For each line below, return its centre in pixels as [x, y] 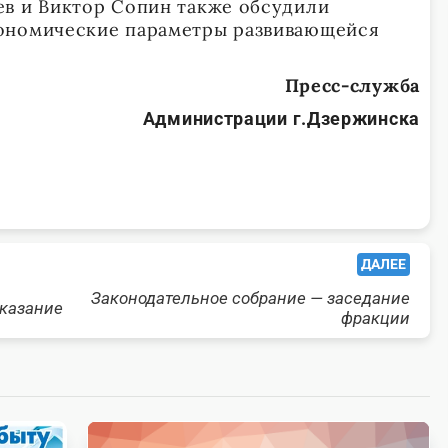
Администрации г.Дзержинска [281, 119]
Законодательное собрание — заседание [250, 298]
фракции [375, 318]
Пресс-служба [352, 86]
